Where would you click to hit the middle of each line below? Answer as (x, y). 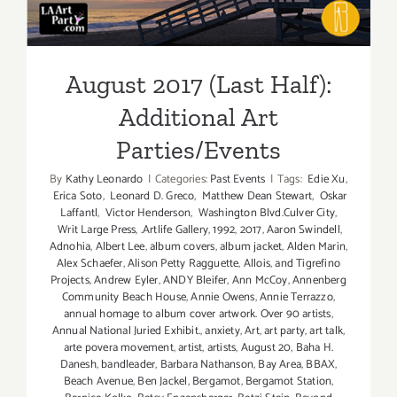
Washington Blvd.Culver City (265, 213)
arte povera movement (118, 347)
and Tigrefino (308, 263)
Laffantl (79, 213)
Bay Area (280, 364)
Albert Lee (120, 246)
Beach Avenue (98, 381)
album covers (183, 246)
